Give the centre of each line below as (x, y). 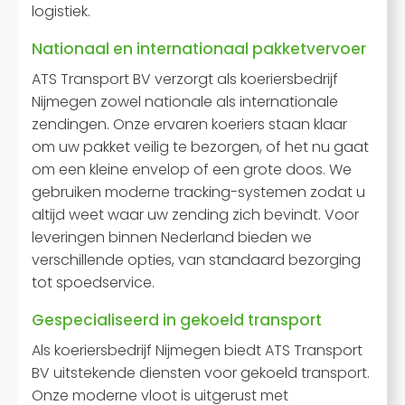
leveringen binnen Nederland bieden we (172, 237)
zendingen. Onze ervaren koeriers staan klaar (189, 124)
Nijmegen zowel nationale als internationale (185, 102)
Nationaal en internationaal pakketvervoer (199, 49)
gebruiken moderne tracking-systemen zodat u (198, 192)
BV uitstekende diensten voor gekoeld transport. (201, 373)
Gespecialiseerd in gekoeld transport (177, 320)
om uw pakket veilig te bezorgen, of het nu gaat (200, 147)
